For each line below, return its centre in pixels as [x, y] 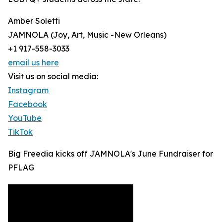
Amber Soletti [34, 21]
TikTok [20, 132]
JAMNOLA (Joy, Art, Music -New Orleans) [87, 35]
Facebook [28, 104]
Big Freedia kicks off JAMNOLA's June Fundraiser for [111, 154]
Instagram [28, 90]
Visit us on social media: [53, 77]
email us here [33, 63]
